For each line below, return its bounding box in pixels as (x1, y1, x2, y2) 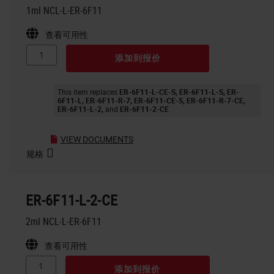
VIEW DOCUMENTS (61, 133, 133, 145)
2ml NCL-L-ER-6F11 (26, 214, 102, 228)
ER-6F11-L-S (179, 86, 223, 97)
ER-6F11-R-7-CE (187, 95, 243, 105)
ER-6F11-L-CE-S (119, 86, 176, 97)
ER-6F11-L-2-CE (26, 190, 118, 210)
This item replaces (57, 86, 119, 97)
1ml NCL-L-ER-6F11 (26, 3, 102, 17)
